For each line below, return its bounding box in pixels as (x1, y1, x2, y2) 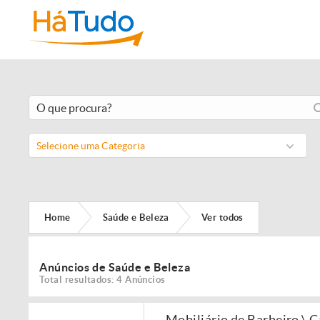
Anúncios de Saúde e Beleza (39, 261, 191, 274)
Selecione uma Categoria (36, 140, 145, 151)
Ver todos (201, 211, 244, 223)
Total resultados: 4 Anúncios (39, 274, 166, 285)
